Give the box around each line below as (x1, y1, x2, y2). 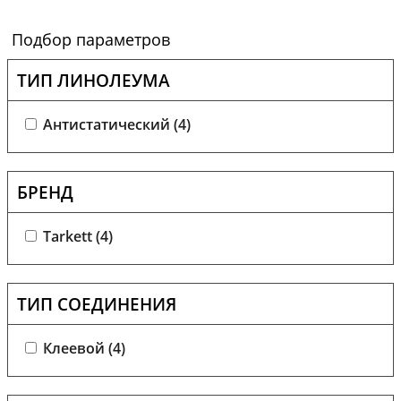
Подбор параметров (12, 28, 170, 50)
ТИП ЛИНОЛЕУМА (17, 68, 170, 91)
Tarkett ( (43, 226, 100, 246)
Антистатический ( (43, 114, 178, 134)
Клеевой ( (43, 337, 113, 358)
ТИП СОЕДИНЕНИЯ (17, 292, 176, 315)
